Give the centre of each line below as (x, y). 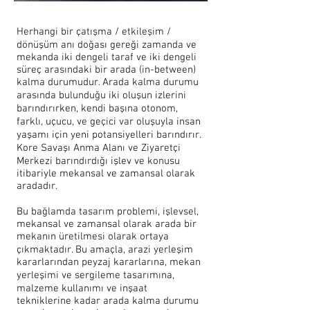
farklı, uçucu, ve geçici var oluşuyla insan (109, 122)
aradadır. (37, 186)
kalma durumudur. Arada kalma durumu (108, 82)
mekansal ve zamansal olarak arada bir (107, 224)
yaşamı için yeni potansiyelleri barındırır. (109, 135)
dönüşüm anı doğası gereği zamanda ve (107, 45)
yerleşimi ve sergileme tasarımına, (95, 275)
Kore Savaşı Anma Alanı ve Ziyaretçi (99, 148)
